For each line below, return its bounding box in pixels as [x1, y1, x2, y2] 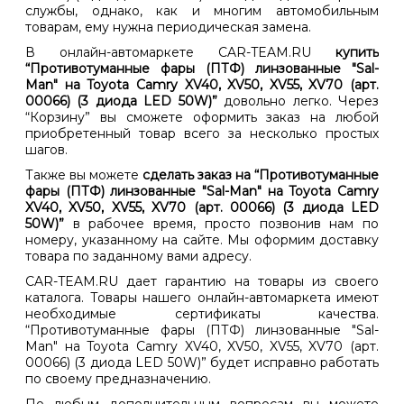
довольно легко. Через [216, 93, 380, 110]
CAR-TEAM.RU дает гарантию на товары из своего [25, 273, 379, 290]
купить [335, 44, 379, 61]
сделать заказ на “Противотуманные [142, 167, 379, 184]
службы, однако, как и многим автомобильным [25, 3, 379, 20]
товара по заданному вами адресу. [25, 248, 252, 265]
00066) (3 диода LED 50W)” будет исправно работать [25, 354, 379, 372]
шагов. [25, 142, 68, 159]
